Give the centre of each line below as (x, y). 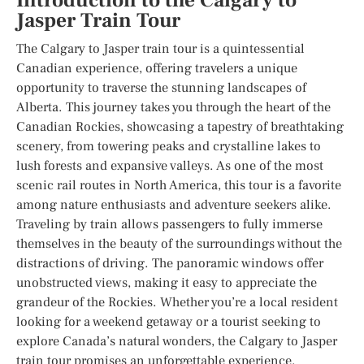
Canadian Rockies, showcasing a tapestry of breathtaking (180, 126)
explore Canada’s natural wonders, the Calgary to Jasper (177, 341)
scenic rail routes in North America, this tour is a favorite (179, 185)
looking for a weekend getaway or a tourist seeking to (169, 321)
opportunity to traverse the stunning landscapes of (161, 87)
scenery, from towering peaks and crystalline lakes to (169, 146)
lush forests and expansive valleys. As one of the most (170, 165)
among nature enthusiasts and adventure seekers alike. (174, 204)
